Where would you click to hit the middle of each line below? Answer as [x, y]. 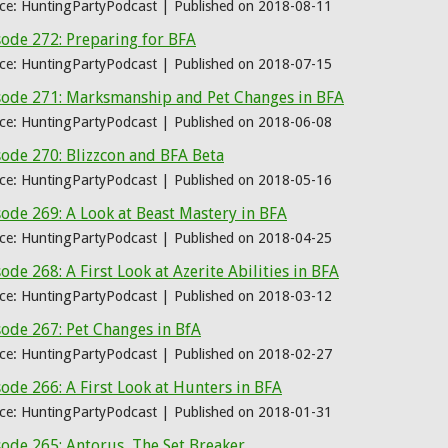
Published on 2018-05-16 [253, 180]
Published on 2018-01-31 [253, 412]
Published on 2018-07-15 [253, 64]
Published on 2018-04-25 [253, 238]
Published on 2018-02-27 [253, 354]
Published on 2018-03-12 [253, 296]
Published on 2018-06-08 [253, 122]
